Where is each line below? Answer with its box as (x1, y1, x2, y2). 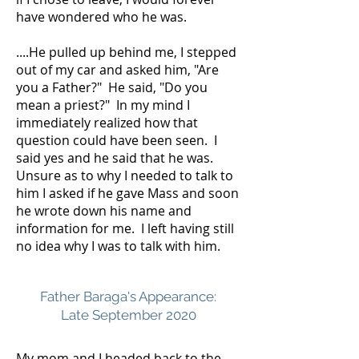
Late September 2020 (60, 307, 196, 323)
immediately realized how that (16, 114, 198, 131)
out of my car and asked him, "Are (16, 61, 219, 79)
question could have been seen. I (16, 131, 217, 149)
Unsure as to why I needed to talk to (16, 167, 233, 184)
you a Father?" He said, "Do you (16, 79, 208, 96)
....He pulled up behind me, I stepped (16, 43, 236, 61)
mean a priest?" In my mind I (16, 96, 190, 114)
